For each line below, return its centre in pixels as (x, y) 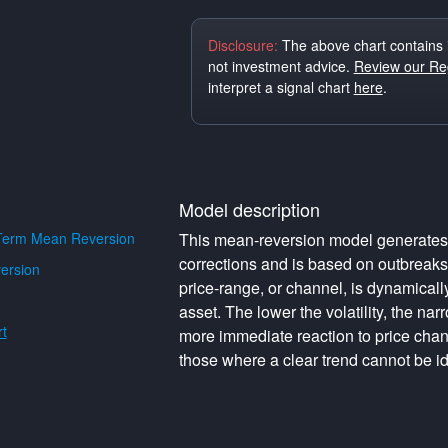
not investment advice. (280, 66)
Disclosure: (242, 45)
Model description (249, 209)
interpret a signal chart (280, 87)
